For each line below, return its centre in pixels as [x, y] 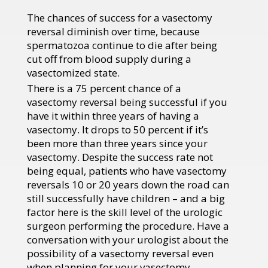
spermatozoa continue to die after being [122, 45]
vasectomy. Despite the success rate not [120, 157]
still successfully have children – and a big [126, 198]
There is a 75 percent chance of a [104, 88]
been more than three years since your [117, 143]
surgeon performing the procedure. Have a [128, 226]
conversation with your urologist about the [128, 239]
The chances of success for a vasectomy [120, 17]
